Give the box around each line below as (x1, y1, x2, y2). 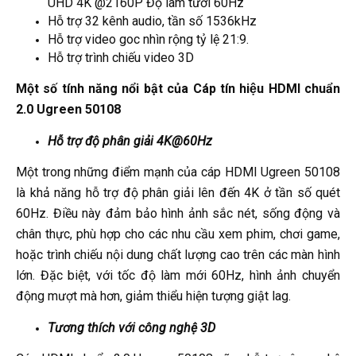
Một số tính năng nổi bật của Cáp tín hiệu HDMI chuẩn (16, 81, 340, 97)
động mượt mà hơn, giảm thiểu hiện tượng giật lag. (16, 288, 291, 304)
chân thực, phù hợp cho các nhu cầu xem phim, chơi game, (16, 226, 340, 242)
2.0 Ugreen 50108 (16, 102, 121, 118)
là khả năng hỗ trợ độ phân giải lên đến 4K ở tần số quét (16, 185, 340, 201)
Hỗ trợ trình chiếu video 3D (48, 50, 194, 66)
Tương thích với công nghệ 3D (48, 320, 215, 336)
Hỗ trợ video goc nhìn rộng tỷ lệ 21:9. (48, 32, 249, 48)
